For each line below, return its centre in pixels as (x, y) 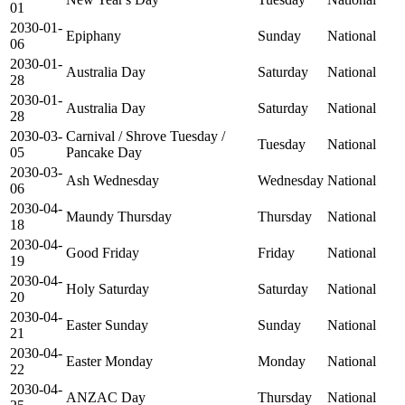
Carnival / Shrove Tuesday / (146, 136)
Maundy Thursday (119, 216)
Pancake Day (104, 152)
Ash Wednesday (113, 180)
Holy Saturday (108, 288)
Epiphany (94, 35)
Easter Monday (109, 361)
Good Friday (103, 252)
